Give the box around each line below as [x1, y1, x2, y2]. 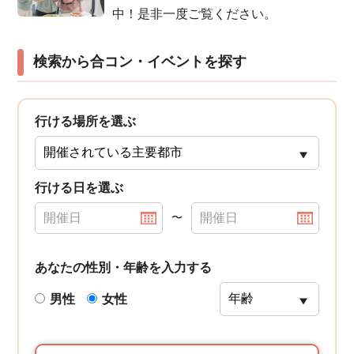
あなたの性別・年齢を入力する [35, 261, 213, 275]
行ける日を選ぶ [35, 181, 124, 195]
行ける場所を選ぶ [35, 115, 137, 129]
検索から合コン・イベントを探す [33, 54, 247, 70]
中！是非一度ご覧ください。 [112, 6, 277, 21]
